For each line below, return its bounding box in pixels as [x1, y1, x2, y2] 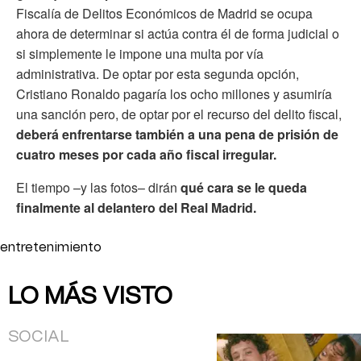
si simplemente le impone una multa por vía [16, 44, 263, 63]
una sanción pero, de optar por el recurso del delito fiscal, [16, 104, 342, 123]
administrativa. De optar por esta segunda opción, [16, 64, 299, 83]
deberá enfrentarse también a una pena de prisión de [16, 124, 338, 143]
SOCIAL [8, 328, 69, 345]
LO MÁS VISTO [8, 284, 172, 309]
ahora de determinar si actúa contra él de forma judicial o [16, 23, 339, 43]
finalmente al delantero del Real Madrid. [16, 197, 256, 217]
